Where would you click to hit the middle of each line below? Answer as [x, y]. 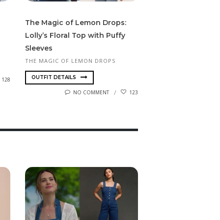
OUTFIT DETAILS [55, 77]
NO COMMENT [91, 92]
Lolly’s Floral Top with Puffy [75, 36]
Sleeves [39, 48]
